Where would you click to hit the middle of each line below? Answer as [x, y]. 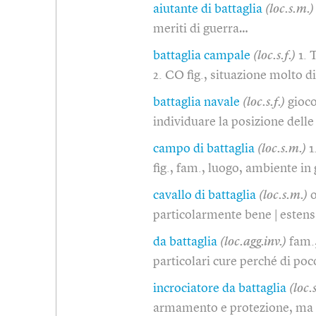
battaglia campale [202, 55]
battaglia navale [196, 102]
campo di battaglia [204, 148]
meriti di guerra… [201, 29]
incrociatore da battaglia [220, 288]
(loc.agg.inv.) [253, 242]
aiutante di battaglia [208, 9]
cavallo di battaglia [205, 195]
